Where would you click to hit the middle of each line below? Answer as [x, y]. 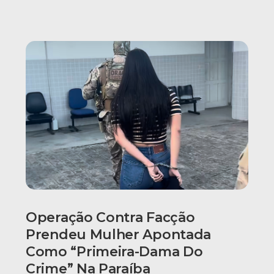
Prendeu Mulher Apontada [119, 234]
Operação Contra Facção [110, 217]
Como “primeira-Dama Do [114, 251]
